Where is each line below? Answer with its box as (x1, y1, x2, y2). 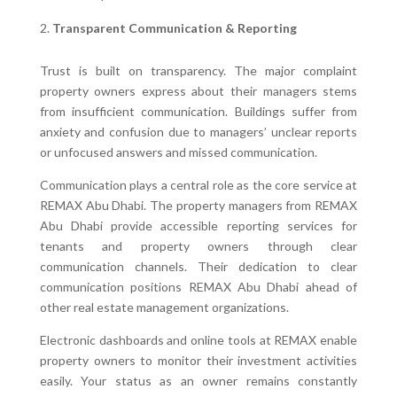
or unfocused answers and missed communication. (39, 144, 317, 160)
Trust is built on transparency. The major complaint (39, 62, 358, 78)
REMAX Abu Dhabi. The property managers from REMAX (39, 197, 358, 213)
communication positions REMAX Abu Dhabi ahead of (39, 278, 358, 294)
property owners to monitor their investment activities (39, 352, 358, 368)
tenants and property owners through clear (39, 237, 358, 253)
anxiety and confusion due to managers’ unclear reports (39, 123, 358, 139)
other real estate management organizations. (39, 299, 289, 315)
